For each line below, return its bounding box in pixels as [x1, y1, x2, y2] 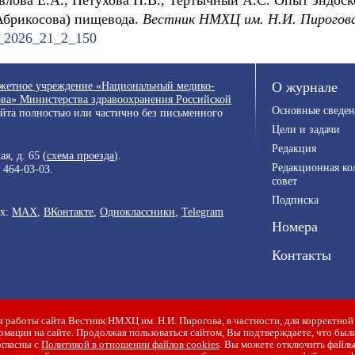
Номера [272, 219, 318, 235]
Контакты [272, 247, 331, 263]
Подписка [272, 193, 319, 206]
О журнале [272, 79, 338, 95]
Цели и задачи [272, 123, 340, 136]
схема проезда [47, 149, 114, 162]
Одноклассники [100, 205, 175, 218]
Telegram [181, 205, 223, 218]
